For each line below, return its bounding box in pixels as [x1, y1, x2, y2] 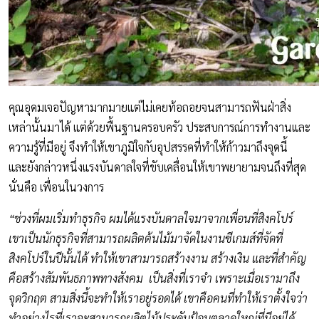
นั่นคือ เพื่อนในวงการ [9, 179, 104, 194]
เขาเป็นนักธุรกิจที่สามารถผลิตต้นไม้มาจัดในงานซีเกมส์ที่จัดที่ [9, 230, 283, 246]
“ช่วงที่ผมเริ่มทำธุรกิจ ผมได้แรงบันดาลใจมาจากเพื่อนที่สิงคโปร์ [9, 210, 293, 226]
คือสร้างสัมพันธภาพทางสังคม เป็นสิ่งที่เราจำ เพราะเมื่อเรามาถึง [9, 270, 300, 286]
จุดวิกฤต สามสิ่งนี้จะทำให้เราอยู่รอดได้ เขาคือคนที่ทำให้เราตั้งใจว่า [9, 290, 308, 305]
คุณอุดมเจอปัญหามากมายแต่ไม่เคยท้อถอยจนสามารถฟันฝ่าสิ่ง [9, 99, 291, 115]
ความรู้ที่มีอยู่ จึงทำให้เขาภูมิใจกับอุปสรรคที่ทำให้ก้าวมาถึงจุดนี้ [9, 139, 291, 155]
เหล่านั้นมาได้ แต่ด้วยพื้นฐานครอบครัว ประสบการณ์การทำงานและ [9, 119, 310, 135]
